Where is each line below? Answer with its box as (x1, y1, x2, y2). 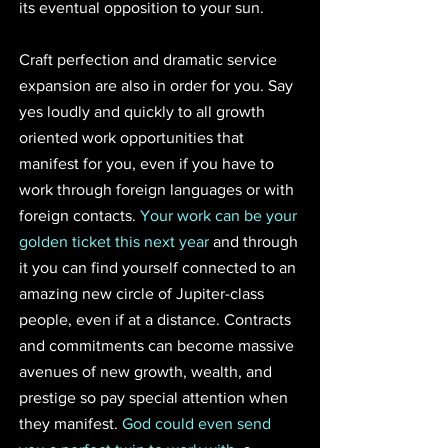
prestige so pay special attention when (19, 388, 292, 406)
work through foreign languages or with (19, 180, 298, 198)
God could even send (122, 414, 275, 432)
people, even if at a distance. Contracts (19, 310, 295, 328)
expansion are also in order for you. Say (19, 76, 297, 94)
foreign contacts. (19, 206, 140, 224)
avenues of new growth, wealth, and (19, 362, 276, 380)
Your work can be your (140, 206, 301, 224)
